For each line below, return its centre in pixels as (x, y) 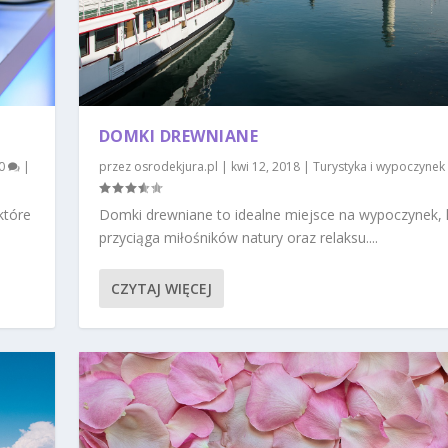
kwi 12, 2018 (265, 166)
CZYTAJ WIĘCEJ (161, 288)
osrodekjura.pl (175, 166)
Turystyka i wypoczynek (378, 166)
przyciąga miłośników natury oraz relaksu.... (238, 237)
